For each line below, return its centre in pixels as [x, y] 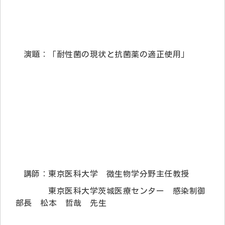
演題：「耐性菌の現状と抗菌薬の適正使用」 [106, 54]
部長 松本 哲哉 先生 [61, 203]
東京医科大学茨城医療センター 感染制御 [115, 191]
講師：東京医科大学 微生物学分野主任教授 [106, 174]
